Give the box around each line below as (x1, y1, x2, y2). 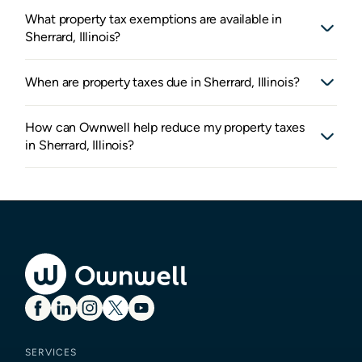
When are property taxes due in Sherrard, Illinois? (25, 74, 300, 90)
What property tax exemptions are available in (25, 11, 283, 27)
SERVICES (25, 347, 78, 359)
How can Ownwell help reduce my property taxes (25, 120, 305, 136)
